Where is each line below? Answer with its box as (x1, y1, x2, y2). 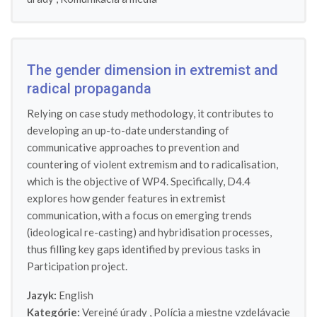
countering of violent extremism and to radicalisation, (27, 158, 278, 171)
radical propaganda (27, 80, 151, 97)
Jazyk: (27, 289, 57, 301)
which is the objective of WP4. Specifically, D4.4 (27, 175, 250, 188)
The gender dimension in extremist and (27, 62, 278, 79)
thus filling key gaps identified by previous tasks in (27, 243, 260, 255)
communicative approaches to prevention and (27, 141, 239, 154)
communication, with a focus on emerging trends (27, 209, 252, 221)
